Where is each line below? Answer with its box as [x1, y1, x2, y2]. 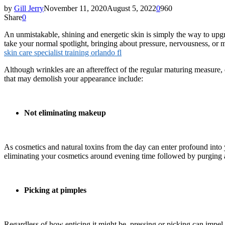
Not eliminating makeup [24, 108, 106, 117]
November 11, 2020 [44, 4, 107, 13]
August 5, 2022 [107, 4, 156, 13]
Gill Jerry [14, 4, 44, 13]
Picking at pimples [24, 185, 88, 194]
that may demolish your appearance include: [4, 74, 147, 83]
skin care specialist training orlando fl [4, 48, 122, 57]
